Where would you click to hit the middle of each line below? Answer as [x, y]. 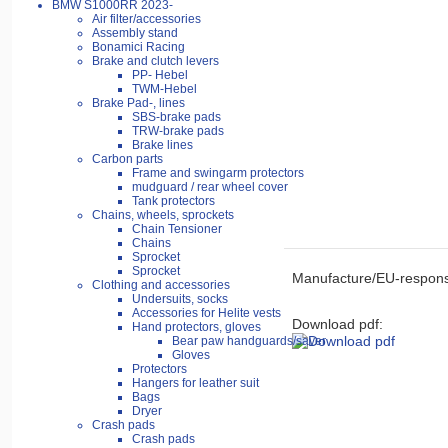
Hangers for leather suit [195, 383]
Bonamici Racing [138, 47]
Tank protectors [173, 201]
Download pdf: [337, 323]
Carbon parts [127, 159]
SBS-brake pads [176, 117]
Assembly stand [135, 33]
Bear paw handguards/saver [249, 341]
